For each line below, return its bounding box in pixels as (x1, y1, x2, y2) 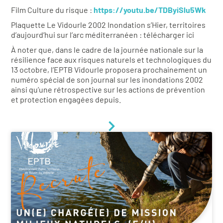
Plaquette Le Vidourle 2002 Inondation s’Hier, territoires (11, 19, 206, 29)
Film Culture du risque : (11, 4, 94, 14)
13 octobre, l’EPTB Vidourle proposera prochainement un (11, 64, 208, 74)
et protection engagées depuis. (11, 94, 121, 104)
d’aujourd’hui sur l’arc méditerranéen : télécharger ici (11, 29, 195, 39)
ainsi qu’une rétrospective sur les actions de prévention (11, 84, 206, 94)
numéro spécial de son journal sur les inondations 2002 (11, 74, 204, 84)
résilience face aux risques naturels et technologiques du (11, 54, 212, 64)
